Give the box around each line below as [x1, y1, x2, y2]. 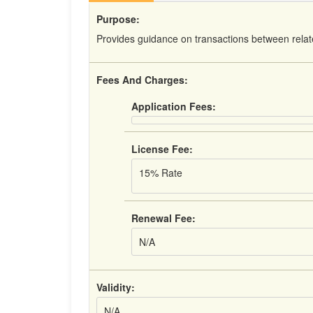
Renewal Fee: [131, 211, 196, 225]
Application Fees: [131, 99, 216, 113]
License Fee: [131, 142, 193, 156]
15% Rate [139, 166, 182, 180]
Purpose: [96, 12, 140, 26]
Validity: [96, 280, 135, 294]
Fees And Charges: [96, 73, 188, 87]
